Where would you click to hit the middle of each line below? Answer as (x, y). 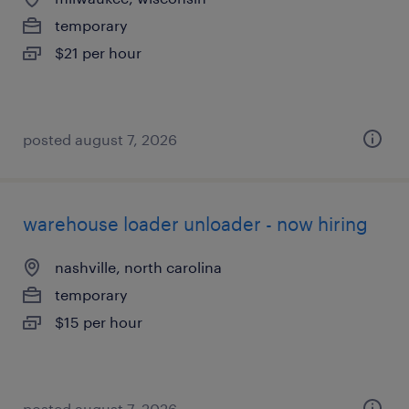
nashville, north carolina (138, 267)
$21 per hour (98, 52)
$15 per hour (99, 322)
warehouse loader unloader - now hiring (195, 224)
